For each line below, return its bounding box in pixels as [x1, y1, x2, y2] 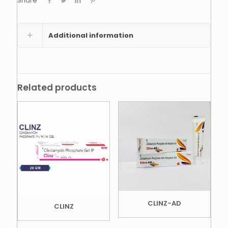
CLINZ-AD [147, 198, 181, 209]
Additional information [48, 31, 133, 41]
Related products [17, 81, 97, 94]
